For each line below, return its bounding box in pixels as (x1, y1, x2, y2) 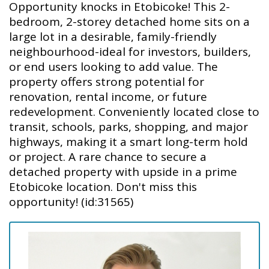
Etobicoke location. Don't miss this (9, 178, 197, 195)
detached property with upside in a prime (9, 163, 237, 180)
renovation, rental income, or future (9, 88, 207, 104)
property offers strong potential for (9, 73, 204, 89)
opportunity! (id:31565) (9, 193, 133, 210)
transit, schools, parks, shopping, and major (9, 118, 248, 134)
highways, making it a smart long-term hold (9, 133, 248, 150)
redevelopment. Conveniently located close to (9, 103, 259, 119)
